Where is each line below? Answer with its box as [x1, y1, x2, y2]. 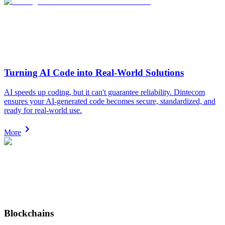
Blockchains [4, 208, 54, 219]
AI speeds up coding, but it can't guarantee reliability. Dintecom [4, 87, 205, 96]
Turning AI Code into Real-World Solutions [4, 67, 184, 78]
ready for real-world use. [4, 105, 82, 115]
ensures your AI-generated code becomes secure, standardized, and [4, 96, 215, 105]
